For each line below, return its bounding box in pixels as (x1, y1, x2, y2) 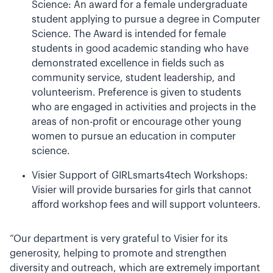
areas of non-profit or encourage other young (32, 117, 241, 127)
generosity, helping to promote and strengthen (10, 249, 227, 258)
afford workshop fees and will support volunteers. (32, 200, 261, 210)
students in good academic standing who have (32, 44, 249, 54)
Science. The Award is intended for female (32, 29, 226, 39)
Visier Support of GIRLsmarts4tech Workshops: (32, 171, 248, 180)
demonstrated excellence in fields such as (32, 58, 224, 68)
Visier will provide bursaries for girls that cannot (32, 185, 252, 195)
